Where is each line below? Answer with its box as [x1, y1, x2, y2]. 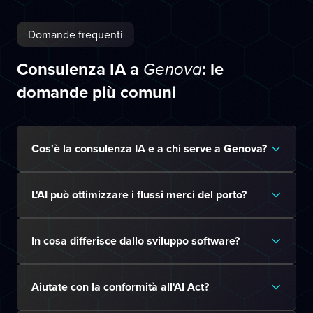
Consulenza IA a [17, 57, 143, 81]
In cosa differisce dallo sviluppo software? [31, 233, 240, 249]
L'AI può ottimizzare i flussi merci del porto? [31, 187, 247, 203]
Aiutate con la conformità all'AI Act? [31, 279, 209, 295]
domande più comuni [17, 80, 176, 104]
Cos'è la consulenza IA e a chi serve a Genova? [31, 140, 267, 156]
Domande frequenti [28, 27, 123, 42]
